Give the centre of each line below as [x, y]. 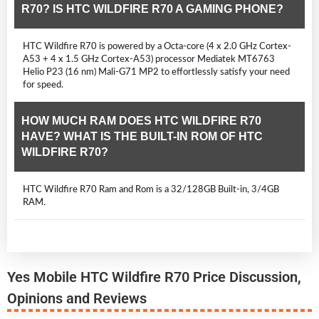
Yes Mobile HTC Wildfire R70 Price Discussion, [154, 277]
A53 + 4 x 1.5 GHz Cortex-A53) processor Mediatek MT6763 [149, 59]
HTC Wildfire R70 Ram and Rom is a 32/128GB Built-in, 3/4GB [151, 189]
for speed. [43, 84]
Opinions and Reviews [77, 298]
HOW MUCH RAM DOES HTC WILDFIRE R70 [141, 120]
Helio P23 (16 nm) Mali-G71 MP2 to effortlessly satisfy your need [156, 72]
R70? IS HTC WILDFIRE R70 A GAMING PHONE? [152, 9]
